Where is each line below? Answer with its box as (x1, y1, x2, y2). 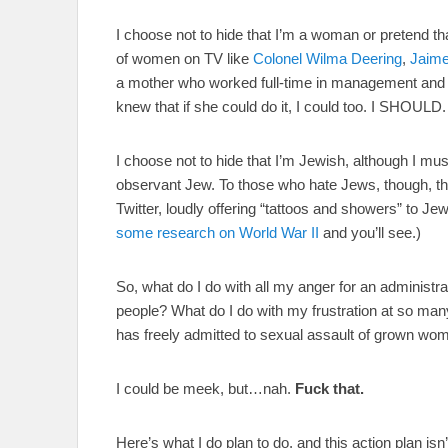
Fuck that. (295, 379, 364, 397)
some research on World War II (116, 223, 319, 241)
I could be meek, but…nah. (116, 379, 295, 397)
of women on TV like (116, 49, 253, 67)
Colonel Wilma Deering (253, 49, 402, 67)
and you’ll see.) (319, 223, 421, 241)
